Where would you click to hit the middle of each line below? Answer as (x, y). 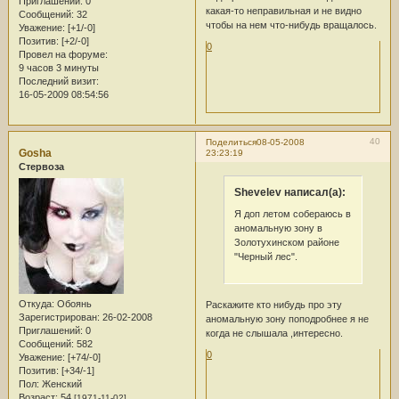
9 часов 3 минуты (58, 67)
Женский (60, 383)
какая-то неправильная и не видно (283, 10)
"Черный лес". (265, 256)
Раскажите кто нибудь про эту (273, 305)
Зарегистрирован (57, 317)
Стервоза (41, 167)
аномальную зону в (278, 228)
